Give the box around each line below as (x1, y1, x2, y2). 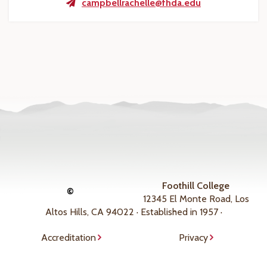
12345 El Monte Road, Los (142, 193, 249, 204)
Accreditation (41, 232, 96, 243)
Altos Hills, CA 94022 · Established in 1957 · (45, 206, 222, 218)
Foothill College (162, 180, 229, 191)
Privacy (178, 232, 208, 243)
